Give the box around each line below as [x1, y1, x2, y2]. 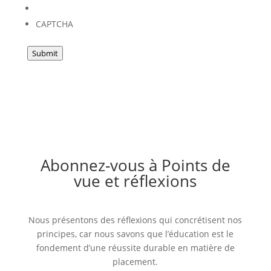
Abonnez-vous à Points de [40, 154, 230, 176]
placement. [113, 256, 158, 267]
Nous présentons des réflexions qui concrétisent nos [28, 214, 243, 226]
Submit [31, 48, 58, 59]
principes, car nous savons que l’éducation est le [37, 228, 234, 240]
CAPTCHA [35, 18, 73, 30]
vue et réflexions [74, 170, 197, 192]
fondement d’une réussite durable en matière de [36, 242, 235, 253]
